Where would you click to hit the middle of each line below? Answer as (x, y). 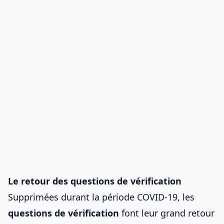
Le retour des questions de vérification (95, 181)
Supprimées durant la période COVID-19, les (101, 197)
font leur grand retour (167, 213)
